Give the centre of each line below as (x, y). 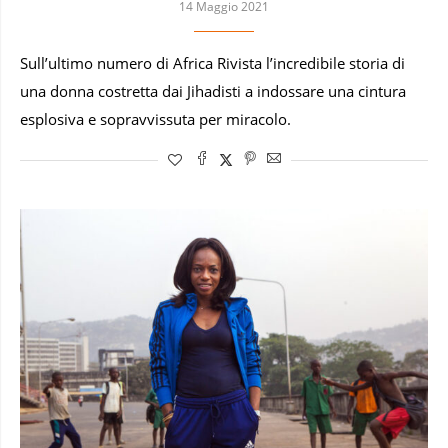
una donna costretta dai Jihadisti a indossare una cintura (213, 92)
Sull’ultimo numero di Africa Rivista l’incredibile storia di (212, 64)
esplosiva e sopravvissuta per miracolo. (155, 120)
